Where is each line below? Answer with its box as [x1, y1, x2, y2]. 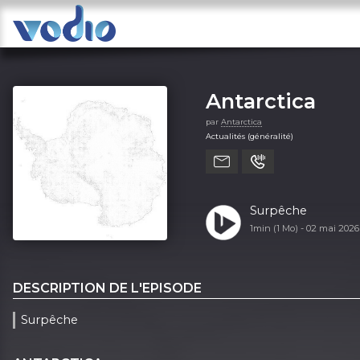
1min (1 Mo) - [249, 222, 306, 234]
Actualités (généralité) [206, 131, 293, 141]
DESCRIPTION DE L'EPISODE [13, 280, 202, 296]
